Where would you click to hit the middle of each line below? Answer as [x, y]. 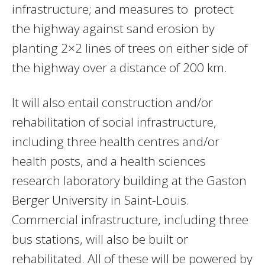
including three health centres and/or [116, 141]
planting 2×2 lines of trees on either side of [130, 48]
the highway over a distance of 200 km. [119, 67]
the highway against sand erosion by [113, 28]
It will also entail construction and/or [112, 102]
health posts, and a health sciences [109, 161]
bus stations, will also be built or [100, 239]
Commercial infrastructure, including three [130, 219]
